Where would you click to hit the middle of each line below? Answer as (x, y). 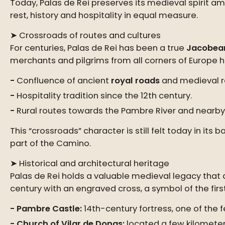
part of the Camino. (50, 143)
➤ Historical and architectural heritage (90, 163)
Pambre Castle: (49, 209)
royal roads (135, 81)
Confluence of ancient (64, 81)
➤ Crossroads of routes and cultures (85, 35)
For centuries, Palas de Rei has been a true (98, 48)
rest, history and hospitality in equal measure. (104, 15)
